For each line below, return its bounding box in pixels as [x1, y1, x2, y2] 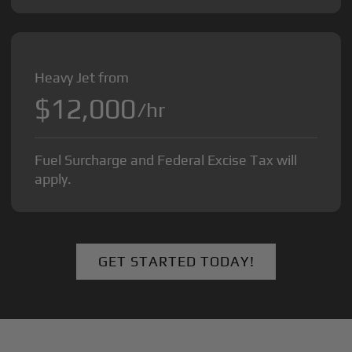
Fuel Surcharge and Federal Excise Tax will [35, 152, 298, 169]
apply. [35, 170, 72, 188]
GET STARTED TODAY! [97, 253, 255, 270]
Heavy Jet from [35, 69, 130, 86]
